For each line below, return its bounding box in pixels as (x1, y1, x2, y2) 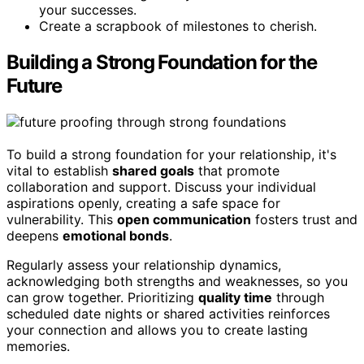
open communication (117, 211, 251, 227)
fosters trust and (251, 211, 357, 227)
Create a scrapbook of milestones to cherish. (39, 18, 317, 35)
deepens (6, 227, 63, 244)
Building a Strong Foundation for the (6, 50, 317, 75)
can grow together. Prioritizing (6, 289, 198, 305)
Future (6, 74, 62, 98)
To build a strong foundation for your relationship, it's (6, 146, 336, 162)
